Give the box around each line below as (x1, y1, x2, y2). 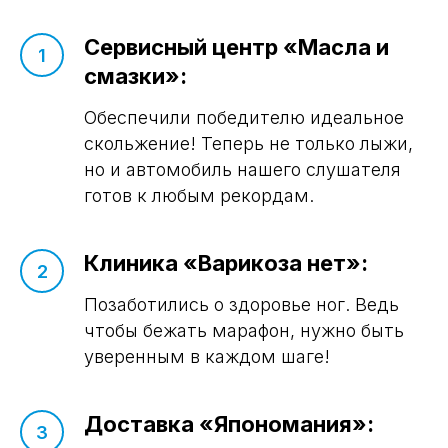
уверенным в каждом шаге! (84, 346, 330, 368)
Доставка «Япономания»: (84, 411, 374, 438)
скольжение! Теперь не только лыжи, (84, 133, 413, 155)
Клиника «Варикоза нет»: (84, 250, 368, 277)
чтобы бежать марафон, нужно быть (84, 320, 404, 342)
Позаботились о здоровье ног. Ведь (84, 294, 399, 316)
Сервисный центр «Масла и (84, 34, 389, 61)
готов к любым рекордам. (84, 185, 314, 207)
